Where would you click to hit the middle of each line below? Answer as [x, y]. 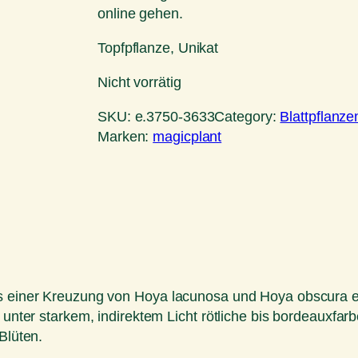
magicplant [187, 137]
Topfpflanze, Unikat [158, 48]
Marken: [125, 137]
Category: [247, 117]
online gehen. [140, 14]
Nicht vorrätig [139, 83]
